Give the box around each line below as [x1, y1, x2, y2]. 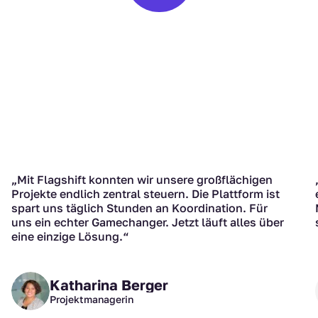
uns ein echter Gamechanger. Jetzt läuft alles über [11, 215, 284, 230]
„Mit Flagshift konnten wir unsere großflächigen [11, 172, 273, 187]
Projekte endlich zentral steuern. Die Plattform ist [11, 187, 280, 202]
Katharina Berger [50, 276, 168, 294]
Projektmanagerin [50, 293, 133, 306]
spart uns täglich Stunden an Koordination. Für [11, 201, 268, 216]
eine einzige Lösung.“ [11, 229, 128, 244]
